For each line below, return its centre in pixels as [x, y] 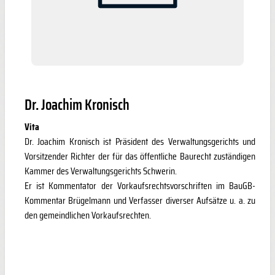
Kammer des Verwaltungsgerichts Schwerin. [101, 171]
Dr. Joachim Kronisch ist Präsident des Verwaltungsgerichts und [140, 141]
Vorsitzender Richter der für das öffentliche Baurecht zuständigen [140, 156]
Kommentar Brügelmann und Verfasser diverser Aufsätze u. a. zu [140, 200]
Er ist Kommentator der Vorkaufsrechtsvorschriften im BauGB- [140, 185]
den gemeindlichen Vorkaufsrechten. [88, 215]
